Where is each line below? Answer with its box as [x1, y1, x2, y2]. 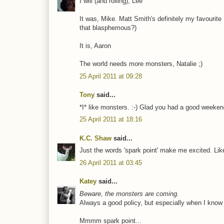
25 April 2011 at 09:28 [79, 72, 142, 80]
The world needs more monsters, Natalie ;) [79, 60, 202, 68]
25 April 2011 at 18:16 [79, 115, 142, 123]
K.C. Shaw [79, 134, 111, 142]
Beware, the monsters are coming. [79, 189, 179, 197]
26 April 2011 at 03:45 [79, 158, 142, 166]
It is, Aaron [79, 42, 111, 50]
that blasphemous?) [79, 24, 136, 32]
